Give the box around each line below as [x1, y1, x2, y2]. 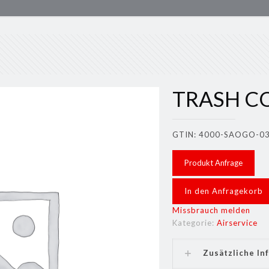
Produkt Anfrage [184, 158, 243, 168]
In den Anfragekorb [184, 186, 264, 196]
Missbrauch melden [172, 205, 251, 215]
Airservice [217, 218, 258, 228]
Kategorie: [172, 218, 217, 228]
